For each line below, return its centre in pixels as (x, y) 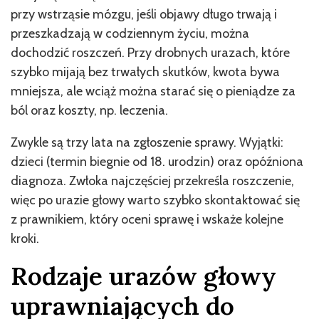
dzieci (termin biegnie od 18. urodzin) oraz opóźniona (157, 161)
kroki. (25, 238)
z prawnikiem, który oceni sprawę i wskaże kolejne (147, 219)
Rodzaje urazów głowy (143, 276)
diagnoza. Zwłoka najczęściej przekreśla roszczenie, (152, 181)
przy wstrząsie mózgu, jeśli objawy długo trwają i (144, 14)
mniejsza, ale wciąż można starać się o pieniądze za (153, 91)
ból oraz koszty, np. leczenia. (89, 110)
